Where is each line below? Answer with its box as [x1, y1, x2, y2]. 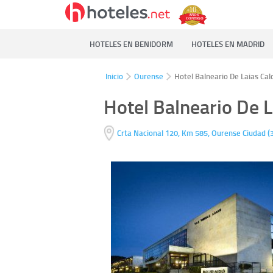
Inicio [105, 71, 123, 82]
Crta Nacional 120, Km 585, [116, 127, 211, 139]
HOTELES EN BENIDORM [90, 38, 173, 49]
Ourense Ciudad [211, 127, 268, 139]
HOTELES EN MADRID [191, 38, 264, 49]
